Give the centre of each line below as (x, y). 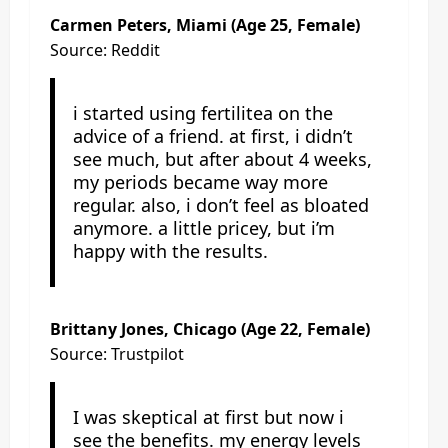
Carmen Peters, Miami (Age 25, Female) (205, 24)
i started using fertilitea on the (202, 112)
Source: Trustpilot (117, 353)
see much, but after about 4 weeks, (222, 158)
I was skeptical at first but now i (208, 416)
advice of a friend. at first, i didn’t (212, 135)
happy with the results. (170, 250)
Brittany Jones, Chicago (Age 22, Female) (210, 328)
